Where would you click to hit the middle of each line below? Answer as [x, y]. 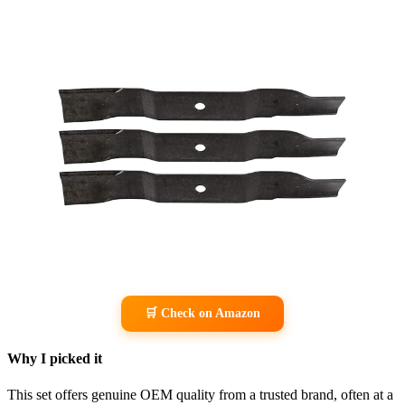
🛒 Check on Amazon [202, 314]
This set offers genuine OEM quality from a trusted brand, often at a [200, 394]
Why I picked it [55, 359]
